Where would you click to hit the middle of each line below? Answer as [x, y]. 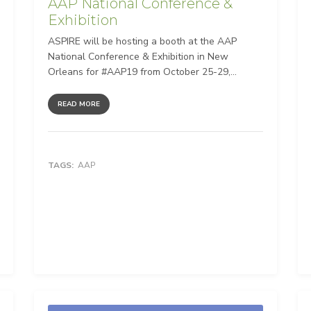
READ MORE [79, 104]
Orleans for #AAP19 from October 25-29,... [142, 72]
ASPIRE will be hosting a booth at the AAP [142, 41]
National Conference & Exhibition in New [138, 56]
